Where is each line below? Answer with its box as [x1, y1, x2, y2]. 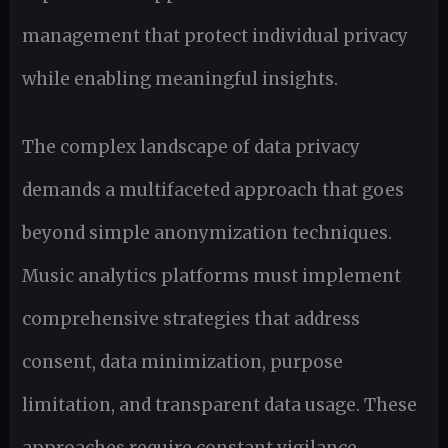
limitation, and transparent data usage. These [21, 393, 417, 416]
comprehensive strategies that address [21, 307, 360, 330]
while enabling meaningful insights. [21, 68, 338, 91]
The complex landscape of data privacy [21, 135, 360, 158]
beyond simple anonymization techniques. [21, 221, 392, 244]
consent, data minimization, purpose [21, 350, 343, 373]
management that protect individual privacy [21, 25, 408, 48]
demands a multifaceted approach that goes [21, 178, 404, 201]
